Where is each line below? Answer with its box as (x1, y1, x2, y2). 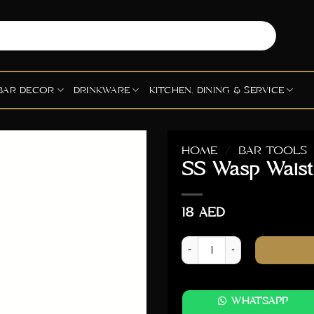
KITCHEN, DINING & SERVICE (149, 84, 285, 96)
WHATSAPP (231, 294, 289, 308)
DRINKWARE (73, 84, 130, 96)
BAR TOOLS (238, 144, 307, 158)
